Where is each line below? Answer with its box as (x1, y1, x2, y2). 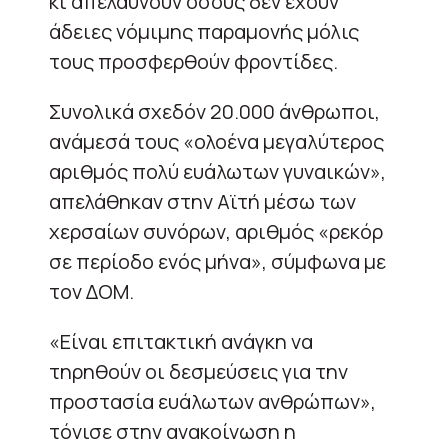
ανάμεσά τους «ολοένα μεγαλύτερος (49, 127, 384, 155)
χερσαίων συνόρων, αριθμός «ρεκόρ (49, 217, 383, 245)
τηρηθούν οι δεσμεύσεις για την (49, 357, 348, 385)
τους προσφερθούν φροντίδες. (49, 47, 338, 75)
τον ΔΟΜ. (49, 277, 134, 305)
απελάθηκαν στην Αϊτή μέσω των (49, 187, 356, 215)
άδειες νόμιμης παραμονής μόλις (49, 17, 359, 45)
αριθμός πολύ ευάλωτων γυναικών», (49, 157, 386, 185)
